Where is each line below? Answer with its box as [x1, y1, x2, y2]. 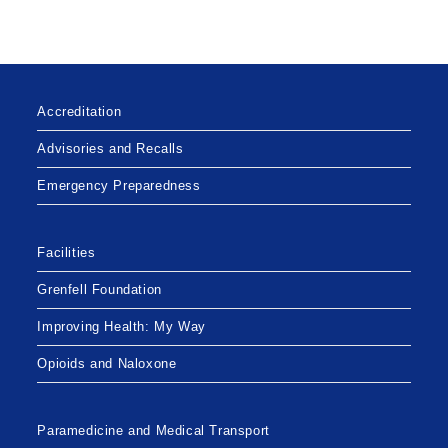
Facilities [37, 245, 96, 260]
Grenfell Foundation [37, 282, 162, 297]
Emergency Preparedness [37, 178, 201, 193]
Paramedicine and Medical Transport [37, 423, 270, 438]
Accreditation [37, 104, 122, 119]
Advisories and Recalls [37, 141, 184, 156]
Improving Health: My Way [37, 319, 206, 334]
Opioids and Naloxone [37, 356, 177, 371]
